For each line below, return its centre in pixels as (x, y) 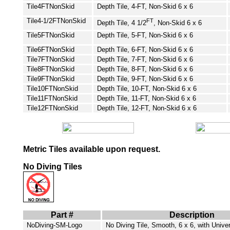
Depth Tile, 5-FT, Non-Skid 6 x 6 (145, 35)
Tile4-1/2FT (44, 21)
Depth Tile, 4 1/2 (122, 23)
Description (192, 215)
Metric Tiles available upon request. (92, 149)
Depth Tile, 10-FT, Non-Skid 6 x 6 (147, 89)
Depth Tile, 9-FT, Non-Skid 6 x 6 (145, 79)
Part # (62, 215)
